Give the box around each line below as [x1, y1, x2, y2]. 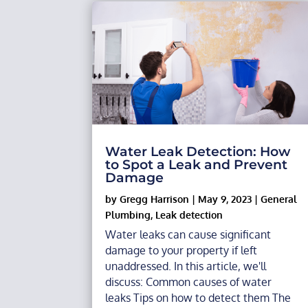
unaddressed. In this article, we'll [105, 259, 267, 274]
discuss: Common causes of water [105, 275, 272, 289]
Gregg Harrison [120, 193, 190, 206]
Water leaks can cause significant [105, 228, 272, 242]
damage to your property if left [105, 243, 258, 258]
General [261, 193, 298, 206]
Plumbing [105, 209, 151, 221]
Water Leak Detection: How [105, 144, 291, 160]
